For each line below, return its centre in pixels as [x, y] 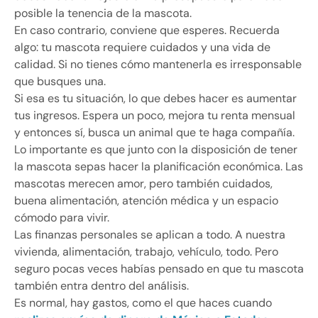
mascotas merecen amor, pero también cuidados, [143, 184]
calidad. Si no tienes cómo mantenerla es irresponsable [158, 65]
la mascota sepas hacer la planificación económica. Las [159, 167]
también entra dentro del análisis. [102, 286]
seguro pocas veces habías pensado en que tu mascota [159, 269]
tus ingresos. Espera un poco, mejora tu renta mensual [155, 116]
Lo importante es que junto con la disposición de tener [156, 150]
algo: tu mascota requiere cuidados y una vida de [142, 48]
